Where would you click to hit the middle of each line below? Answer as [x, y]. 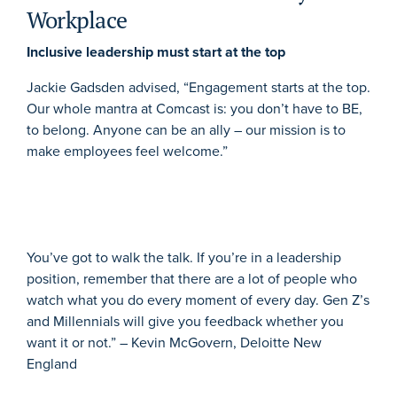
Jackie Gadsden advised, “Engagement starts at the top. [198, 88]
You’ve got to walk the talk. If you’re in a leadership [184, 258]
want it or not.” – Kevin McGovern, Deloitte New [174, 343]
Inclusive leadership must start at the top [156, 52]
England [52, 364]
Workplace [77, 20]
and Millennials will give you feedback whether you [185, 322]
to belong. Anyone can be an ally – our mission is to [186, 130]
